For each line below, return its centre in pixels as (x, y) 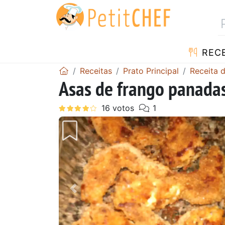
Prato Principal (151, 71)
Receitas (96, 71)
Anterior (92, 195)
